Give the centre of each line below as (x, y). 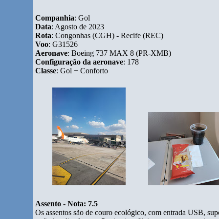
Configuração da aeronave (79, 62)
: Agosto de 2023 (78, 27)
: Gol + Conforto (82, 71)
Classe (46, 71)
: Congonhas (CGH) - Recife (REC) (108, 35)
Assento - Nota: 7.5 (67, 204)
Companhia (55, 18)
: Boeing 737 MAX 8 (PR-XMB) (120, 53)
